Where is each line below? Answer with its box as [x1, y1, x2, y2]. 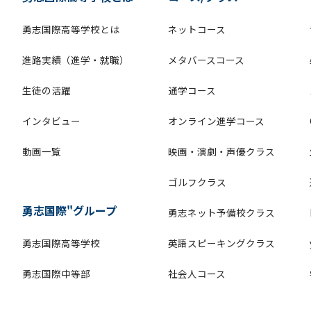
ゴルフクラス [168, 175, 226, 190]
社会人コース [168, 267, 226, 281]
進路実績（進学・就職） [22, 53, 129, 67]
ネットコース [168, 22, 226, 37]
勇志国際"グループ [22, 202, 117, 219]
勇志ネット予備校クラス [168, 205, 275, 220]
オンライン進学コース [168, 114, 264, 128]
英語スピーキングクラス [168, 236, 275, 251]
